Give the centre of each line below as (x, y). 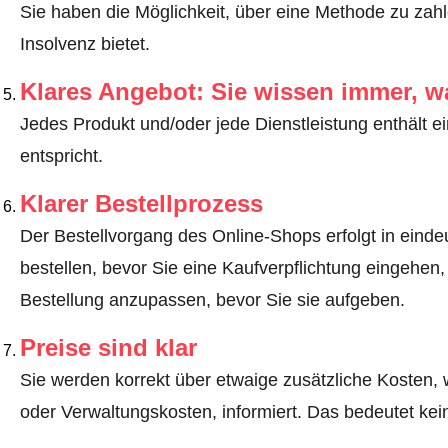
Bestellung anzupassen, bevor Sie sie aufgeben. (212, 300)
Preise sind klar (108, 348)
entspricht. (61, 156)
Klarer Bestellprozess (141, 204)
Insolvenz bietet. (84, 44)
